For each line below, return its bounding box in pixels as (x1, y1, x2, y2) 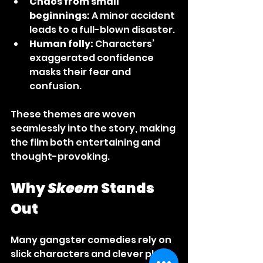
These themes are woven (11, 107, 137, 122)
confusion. (29, 79, 82, 93)
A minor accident (90, 9, 177, 23)
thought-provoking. (11, 150, 110, 164)
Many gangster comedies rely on (11, 233, 173, 247)
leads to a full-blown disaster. (29, 23, 175, 37)
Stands (99, 178, 157, 198)
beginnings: (29, 9, 90, 23)
